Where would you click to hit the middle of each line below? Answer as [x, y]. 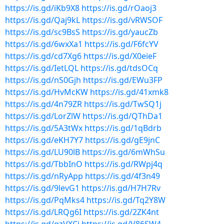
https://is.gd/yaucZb [120, 32]
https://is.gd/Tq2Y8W [126, 200]
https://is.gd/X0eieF [120, 56]
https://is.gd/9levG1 [42, 188]
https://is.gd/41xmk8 [129, 92]
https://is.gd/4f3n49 [122, 176]
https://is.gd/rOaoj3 [119, 8]
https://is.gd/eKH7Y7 [44, 140]
